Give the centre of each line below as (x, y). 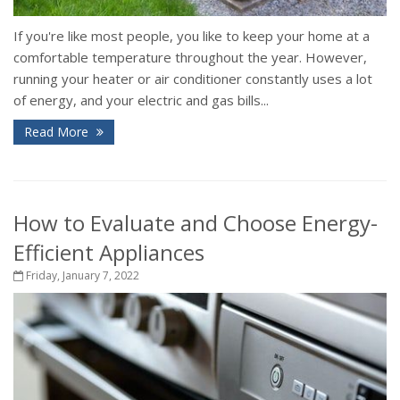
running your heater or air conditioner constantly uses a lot (193, 78)
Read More (58, 131)
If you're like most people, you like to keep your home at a (192, 35)
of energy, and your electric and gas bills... (141, 100)
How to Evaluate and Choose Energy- (196, 222)
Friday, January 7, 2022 (81, 275)
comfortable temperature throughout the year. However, (190, 57)
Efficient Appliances (109, 252)
